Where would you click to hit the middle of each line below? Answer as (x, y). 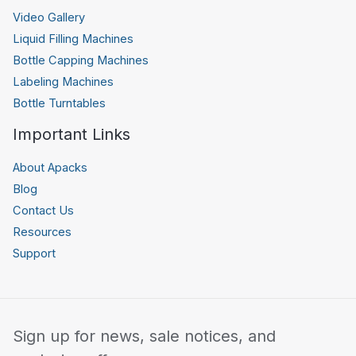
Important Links (72, 134)
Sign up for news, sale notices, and (144, 336)
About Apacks (50, 167)
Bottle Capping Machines (81, 60)
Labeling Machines (63, 81)
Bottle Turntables (59, 103)
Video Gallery (49, 17)
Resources (42, 232)
